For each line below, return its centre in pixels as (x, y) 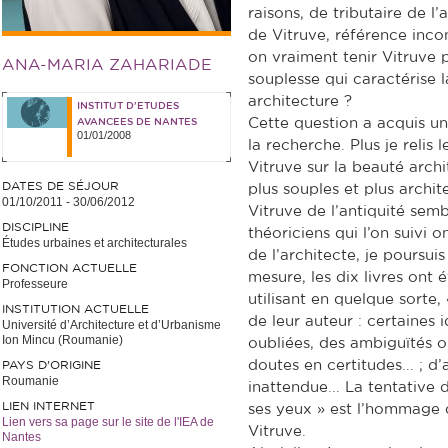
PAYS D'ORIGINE (51, 365)
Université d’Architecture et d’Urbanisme (111, 325)
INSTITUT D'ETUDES (128, 106)
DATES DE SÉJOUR (60, 186)
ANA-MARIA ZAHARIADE (107, 65)
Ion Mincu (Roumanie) (62, 340)
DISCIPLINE (35, 227)
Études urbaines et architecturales (94, 243)
